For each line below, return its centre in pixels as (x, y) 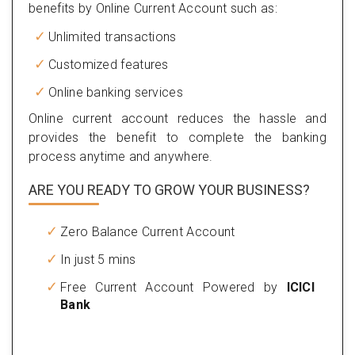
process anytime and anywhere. (121, 156)
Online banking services (116, 92)
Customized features (109, 64)
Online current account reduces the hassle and (177, 118)
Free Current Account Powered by (174, 287)
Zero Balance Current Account (148, 231)
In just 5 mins (98, 259)
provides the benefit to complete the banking (177, 137)
